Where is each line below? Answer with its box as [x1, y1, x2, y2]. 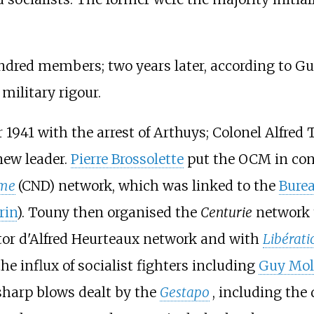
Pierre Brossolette [70, 150, 184, 168]
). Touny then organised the [16, 203, 200, 221]
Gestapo [159, 283, 210, 301]
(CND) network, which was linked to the [18, 177, 279, 194]
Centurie [200, 203, 252, 221]
